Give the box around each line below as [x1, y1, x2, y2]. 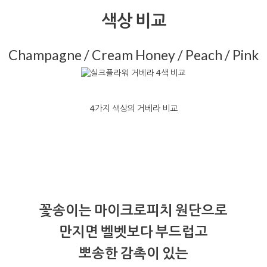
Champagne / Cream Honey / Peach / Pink [8, 46, 259, 64]
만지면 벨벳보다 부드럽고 [59, 223, 208, 240]
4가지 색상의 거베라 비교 [89, 103, 178, 114]
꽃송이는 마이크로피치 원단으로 [39, 201, 228, 219]
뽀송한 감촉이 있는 [79, 244, 188, 262]
